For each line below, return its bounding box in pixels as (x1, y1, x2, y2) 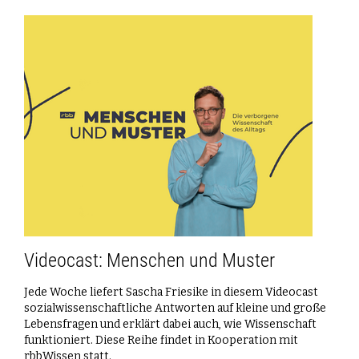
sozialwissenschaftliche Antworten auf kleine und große (24, 301, 326, 315)
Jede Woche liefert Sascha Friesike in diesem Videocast (24, 284, 318, 299)
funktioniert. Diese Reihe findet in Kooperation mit (24, 333, 298, 347)
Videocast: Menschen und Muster (24, 248, 275, 272)
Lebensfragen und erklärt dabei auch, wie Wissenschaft (24, 317, 317, 331)
